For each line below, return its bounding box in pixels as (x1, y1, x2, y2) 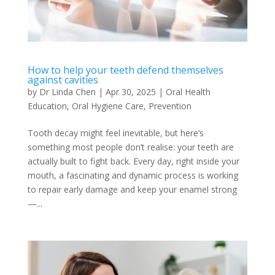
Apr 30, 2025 (105, 86, 156, 98)
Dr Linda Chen (39, 86, 96, 98)
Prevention (148, 100, 192, 112)
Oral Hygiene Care (71, 100, 144, 112)
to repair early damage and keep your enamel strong (27, 184, 237, 196)
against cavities (27, 73, 98, 87)
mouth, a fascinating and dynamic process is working (27, 169, 238, 182)
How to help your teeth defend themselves (27, 63, 223, 77)
